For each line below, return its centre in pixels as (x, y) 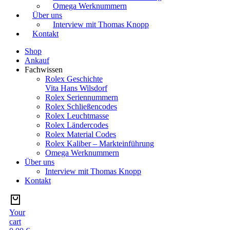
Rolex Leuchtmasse (77, 116)
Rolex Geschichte (74, 79)
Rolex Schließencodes (81, 107)
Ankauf (37, 61)
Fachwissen (44, 70)
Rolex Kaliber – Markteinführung (100, 144)
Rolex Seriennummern (82, 98)
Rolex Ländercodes (77, 125)
